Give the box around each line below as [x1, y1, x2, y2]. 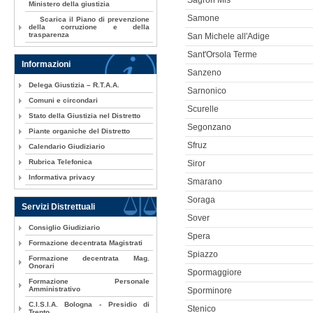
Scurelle [187, 105, 219, 114]
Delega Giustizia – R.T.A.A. [28, 81, 119, 89]
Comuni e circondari [28, 96, 98, 105]
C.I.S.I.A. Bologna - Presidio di [28, 300, 150, 309]
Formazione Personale [28, 277, 150, 286]
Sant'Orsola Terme [187, 50, 257, 59]
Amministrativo [28, 285, 80, 293]
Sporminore [187, 286, 232, 296]
